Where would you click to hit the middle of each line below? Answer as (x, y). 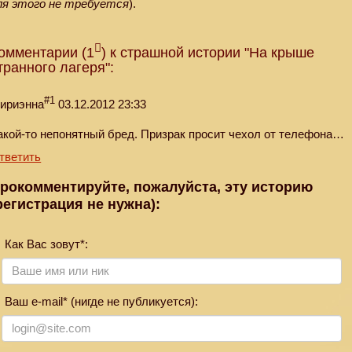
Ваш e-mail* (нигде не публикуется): (100, 301)
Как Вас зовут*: (45, 244)
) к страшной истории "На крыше (208, 53)
